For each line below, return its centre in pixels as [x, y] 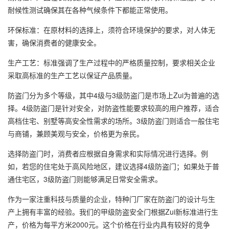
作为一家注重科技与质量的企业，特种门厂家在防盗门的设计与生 [111, 199]
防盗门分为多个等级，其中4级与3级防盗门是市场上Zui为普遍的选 [113, 95]
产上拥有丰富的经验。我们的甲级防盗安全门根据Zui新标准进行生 [113, 211]
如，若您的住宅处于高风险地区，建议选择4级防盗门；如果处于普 [113, 166]
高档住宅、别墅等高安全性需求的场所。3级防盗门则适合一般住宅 [113, 120]
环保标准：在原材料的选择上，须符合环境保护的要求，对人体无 [111, 29]
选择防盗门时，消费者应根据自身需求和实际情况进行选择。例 [108, 153]
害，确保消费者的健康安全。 [54, 42]
